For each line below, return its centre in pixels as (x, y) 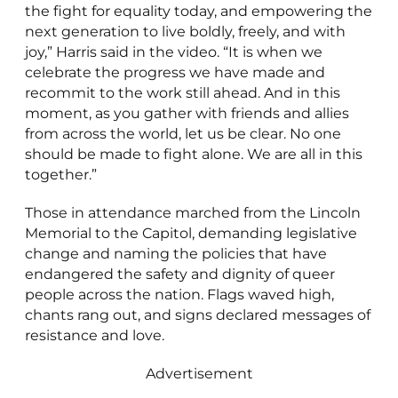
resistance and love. (94, 336)
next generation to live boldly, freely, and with (185, 32)
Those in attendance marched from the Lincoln (192, 213)
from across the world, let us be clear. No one (183, 134)
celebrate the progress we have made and (175, 73)
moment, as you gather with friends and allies (187, 114)
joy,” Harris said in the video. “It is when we (173, 52)
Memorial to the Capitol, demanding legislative (191, 234)
